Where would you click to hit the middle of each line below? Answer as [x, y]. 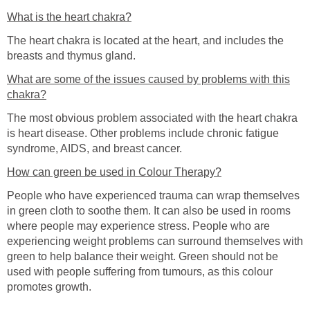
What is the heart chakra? [69, 17]
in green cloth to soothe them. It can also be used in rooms [149, 210]
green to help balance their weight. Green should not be [143, 256]
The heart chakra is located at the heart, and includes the [145, 40]
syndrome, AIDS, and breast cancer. [94, 148]
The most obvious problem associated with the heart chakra [152, 118]
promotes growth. [49, 286]
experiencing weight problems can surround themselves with [155, 241]
